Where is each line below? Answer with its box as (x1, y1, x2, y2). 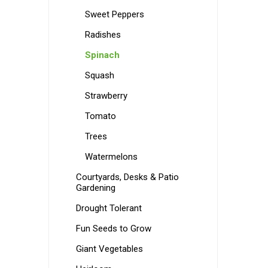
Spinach (84, 50, 120, 60)
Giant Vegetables (75, 243, 143, 254)
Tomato (84, 111, 116, 121)
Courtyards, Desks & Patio (75, 172, 179, 182)
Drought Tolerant (75, 203, 142, 214)
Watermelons (84, 151, 138, 162)
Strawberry (84, 90, 127, 101)
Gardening (75, 182, 115, 193)
